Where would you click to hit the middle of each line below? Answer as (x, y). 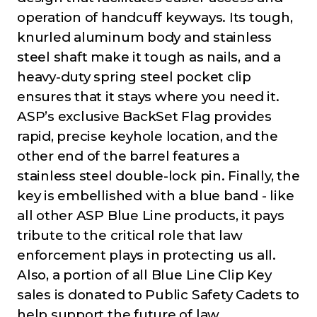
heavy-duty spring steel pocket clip (134, 77)
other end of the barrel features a (129, 156)
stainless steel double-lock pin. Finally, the (158, 176)
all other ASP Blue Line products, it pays (151, 216)
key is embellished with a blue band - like (156, 196)
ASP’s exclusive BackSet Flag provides (144, 117)
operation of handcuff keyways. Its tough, (155, 18)
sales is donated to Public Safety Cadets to (158, 295)
